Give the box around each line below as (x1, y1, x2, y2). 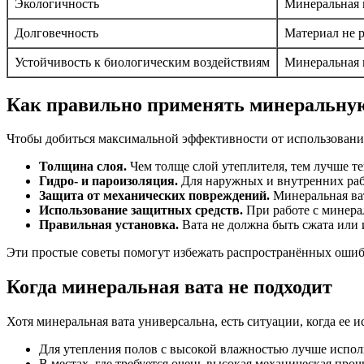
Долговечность (15, 25, 98, 40)
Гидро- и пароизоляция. (39, 174, 178, 188)
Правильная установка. (39, 218, 179, 232)
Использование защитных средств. (39, 203, 243, 218)
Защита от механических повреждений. (39, 188, 270, 203)
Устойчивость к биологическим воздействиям (15, 54, 270, 69)
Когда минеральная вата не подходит (6, 276, 332, 298)
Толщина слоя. (39, 159, 127, 174)
